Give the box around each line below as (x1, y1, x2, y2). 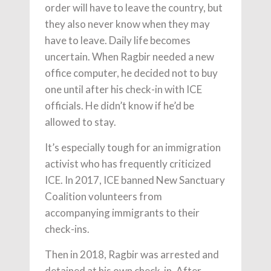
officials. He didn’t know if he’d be (45, 99, 194, 113)
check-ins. (45, 223, 90, 236)
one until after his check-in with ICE (45, 83, 202, 96)
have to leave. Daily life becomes (45, 34, 191, 47)
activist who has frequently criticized (45, 157, 211, 171)
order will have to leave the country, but (45, 1, 223, 15)
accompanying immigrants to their (45, 206, 200, 220)
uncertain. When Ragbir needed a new (45, 50, 214, 64)
